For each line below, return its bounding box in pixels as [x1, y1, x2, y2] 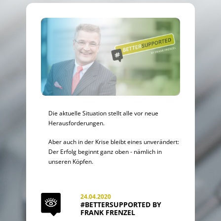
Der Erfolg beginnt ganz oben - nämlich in [48, 147, 162, 155]
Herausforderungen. [48, 118, 105, 127]
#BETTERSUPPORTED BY [80, 200, 162, 209]
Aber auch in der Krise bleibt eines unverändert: [48, 137, 180, 146]
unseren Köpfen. [48, 157, 94, 165]
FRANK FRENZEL [80, 208, 136, 217]
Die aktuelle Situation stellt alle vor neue [48, 109, 159, 117]
